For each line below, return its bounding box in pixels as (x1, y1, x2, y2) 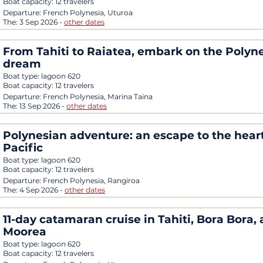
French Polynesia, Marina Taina (43, 92, 153, 102)
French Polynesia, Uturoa (43, 8, 133, 18)
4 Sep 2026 (19, 186, 60, 195)
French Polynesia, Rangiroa (43, 176, 140, 186)
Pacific (3, 141, 43, 155)
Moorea (3, 225, 46, 239)
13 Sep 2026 (19, 102, 62, 111)
